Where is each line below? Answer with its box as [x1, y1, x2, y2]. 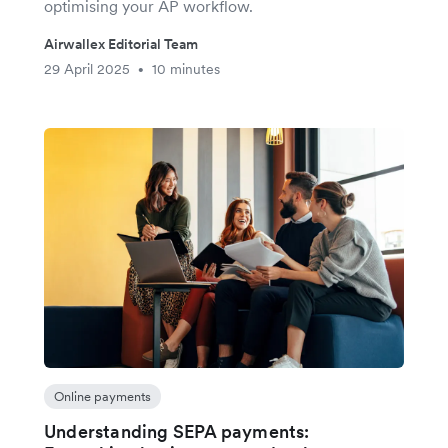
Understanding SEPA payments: [44, 420, 310, 443]
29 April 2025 [44, 60, 130, 78]
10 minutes [152, 60, 220, 78]
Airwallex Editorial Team [44, 35, 198, 53]
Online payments [54, 388, 151, 405]
